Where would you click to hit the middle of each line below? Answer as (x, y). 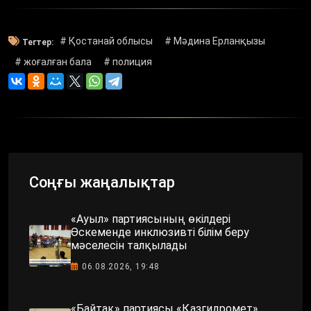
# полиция (128, 62)
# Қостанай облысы (106, 41)
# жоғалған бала (53, 62)
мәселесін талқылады (129, 245)
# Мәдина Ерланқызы (215, 41)
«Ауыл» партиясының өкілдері (151, 219)
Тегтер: (38, 42)
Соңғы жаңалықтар (102, 182)
